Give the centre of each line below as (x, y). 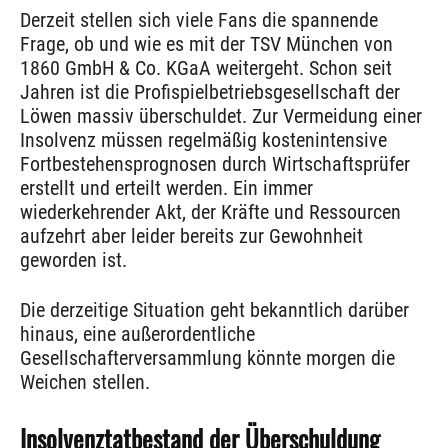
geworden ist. (73, 260)
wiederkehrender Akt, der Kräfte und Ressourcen (210, 212)
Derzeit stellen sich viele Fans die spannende (199, 20)
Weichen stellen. (85, 382)
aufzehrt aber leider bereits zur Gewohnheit (191, 236)
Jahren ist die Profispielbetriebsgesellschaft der (210, 92)
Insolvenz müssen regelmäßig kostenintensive (203, 140)
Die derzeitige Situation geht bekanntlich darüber (214, 310)
